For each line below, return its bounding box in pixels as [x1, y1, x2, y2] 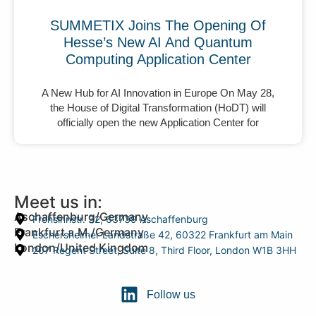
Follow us [146, 288, 195, 300]
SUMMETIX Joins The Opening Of [50, 18, 266, 34]
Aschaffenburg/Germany [14, 209, 148, 224]
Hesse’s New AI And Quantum [63, 35, 253, 51]
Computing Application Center [65, 51, 251, 68]
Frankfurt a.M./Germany [14, 225, 144, 240]
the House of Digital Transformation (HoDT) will [50, 102, 266, 114]
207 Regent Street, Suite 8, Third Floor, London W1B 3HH [32, 244, 297, 257]
